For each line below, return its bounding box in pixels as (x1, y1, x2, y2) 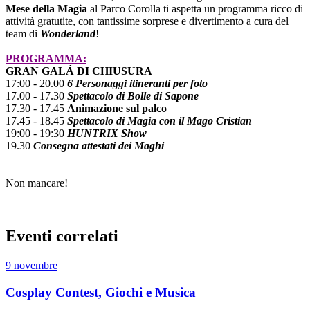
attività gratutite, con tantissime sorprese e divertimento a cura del (6, 15, 289, 28)
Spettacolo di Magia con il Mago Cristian (67, 115, 252, 127)
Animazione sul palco (67, 102, 167, 115)
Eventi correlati (6, 227, 118, 246)
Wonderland (40, 28, 95, 40)
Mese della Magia (6, 3, 90, 15)
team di (6, 28, 40, 40)
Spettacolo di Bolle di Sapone (67, 90, 199, 102)
